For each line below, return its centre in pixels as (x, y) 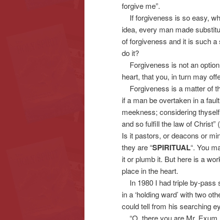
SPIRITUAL (171, 147)
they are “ (137, 147)
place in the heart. (150, 170)
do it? (130, 53)
